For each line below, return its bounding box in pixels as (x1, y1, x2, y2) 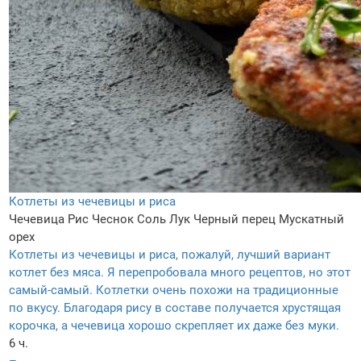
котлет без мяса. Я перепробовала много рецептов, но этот (9, 265, 351, 280)
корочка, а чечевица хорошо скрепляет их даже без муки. (9, 318, 339, 334)
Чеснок (92, 212, 134, 227)
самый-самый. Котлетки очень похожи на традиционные (9, 283, 338, 298)
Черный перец (193, 212, 276, 227)
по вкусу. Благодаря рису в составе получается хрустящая (9, 301, 341, 316)
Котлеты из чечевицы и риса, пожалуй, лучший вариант (9, 247, 330, 263)
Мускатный (279, 212, 344, 227)
